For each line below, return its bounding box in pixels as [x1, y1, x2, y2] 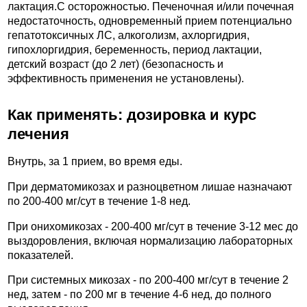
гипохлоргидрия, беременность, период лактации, [8, 44, 262, 56]
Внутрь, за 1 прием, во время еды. [8, 156, 182, 168]
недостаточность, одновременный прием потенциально [8, 15, 292, 27]
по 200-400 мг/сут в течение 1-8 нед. [8, 195, 191, 208]
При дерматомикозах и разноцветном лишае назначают [8, 181, 292, 193]
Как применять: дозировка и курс [8, 106, 256, 123]
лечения [8, 125, 69, 143]
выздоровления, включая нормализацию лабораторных [8, 234, 293, 247]
